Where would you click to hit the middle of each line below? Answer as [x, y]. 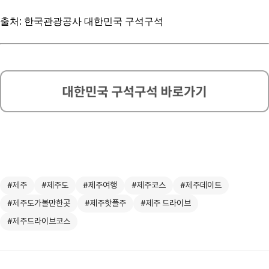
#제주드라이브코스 [39, 221]
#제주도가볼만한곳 [39, 203]
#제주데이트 [201, 185]
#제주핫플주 [105, 203]
